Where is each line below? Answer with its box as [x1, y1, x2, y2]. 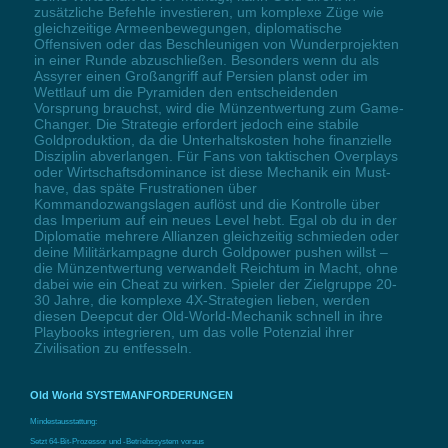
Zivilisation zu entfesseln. [33, 339, 192, 356]
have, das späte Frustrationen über [33, 179, 257, 196]
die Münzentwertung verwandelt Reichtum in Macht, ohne [33, 259, 398, 276]
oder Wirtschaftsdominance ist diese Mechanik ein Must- [33, 163, 391, 180]
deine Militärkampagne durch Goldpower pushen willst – [33, 243, 388, 260]
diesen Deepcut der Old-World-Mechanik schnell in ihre [33, 307, 383, 324]
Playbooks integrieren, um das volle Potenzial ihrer [33, 323, 354, 340]
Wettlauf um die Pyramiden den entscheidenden [33, 83, 338, 100]
